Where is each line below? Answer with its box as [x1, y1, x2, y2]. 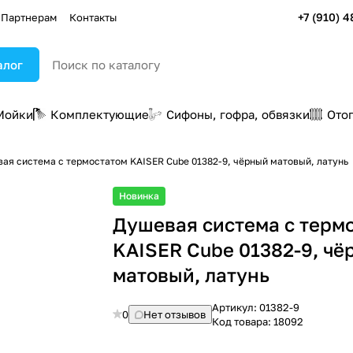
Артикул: [212, 301, 260, 314]
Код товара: [212, 315, 274, 328]
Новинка [119, 190, 160, 202]
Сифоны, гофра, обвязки [166, 107, 310, 121]
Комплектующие [50, 107, 149, 121]
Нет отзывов [143, 308, 206, 321]
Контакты [69, 10, 117, 24]
